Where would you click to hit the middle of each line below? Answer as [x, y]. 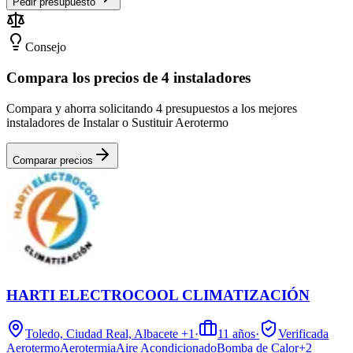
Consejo [46, 47]
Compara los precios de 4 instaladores [128, 78]
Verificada [303, 334]
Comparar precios [53, 160]
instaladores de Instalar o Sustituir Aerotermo [117, 122]
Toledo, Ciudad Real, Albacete [102, 334]
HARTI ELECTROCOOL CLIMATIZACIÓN [158, 295]
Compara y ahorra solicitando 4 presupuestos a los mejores [152, 108]
